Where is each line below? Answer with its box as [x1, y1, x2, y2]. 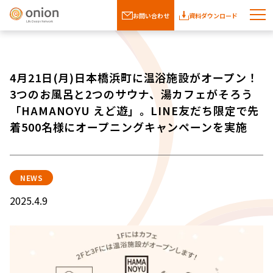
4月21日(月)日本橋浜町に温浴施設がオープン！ [10, 69, 258, 86]
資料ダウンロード [189, 10, 238, 20]
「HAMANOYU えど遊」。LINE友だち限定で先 [10, 102, 260, 119]
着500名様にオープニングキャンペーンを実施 [10, 119, 247, 135]
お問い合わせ [133, 10, 169, 20]
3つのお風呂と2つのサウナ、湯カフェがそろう [10, 86, 253, 102]
